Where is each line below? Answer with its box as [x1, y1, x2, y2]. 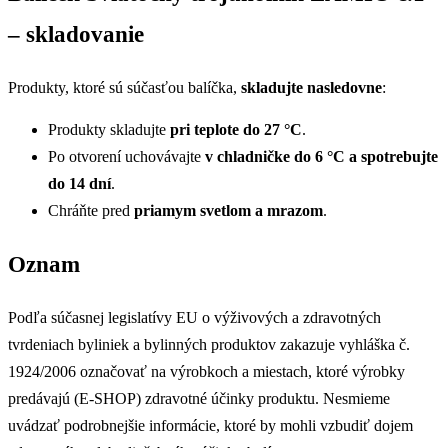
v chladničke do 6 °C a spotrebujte [205, 148, 438, 166]
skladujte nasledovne [241, 78, 382, 96]
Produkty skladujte [48, 121, 170, 139]
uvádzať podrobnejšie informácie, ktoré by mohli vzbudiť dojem [8, 416, 413, 434]
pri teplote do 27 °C [170, 121, 302, 139]
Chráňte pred [48, 202, 134, 220]
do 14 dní [48, 175, 111, 193]
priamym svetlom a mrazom [134, 202, 323, 220]
